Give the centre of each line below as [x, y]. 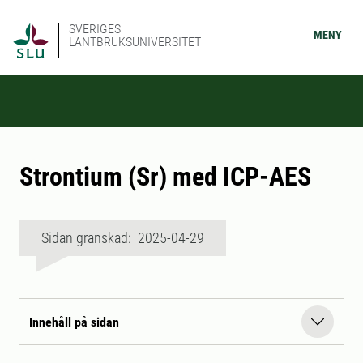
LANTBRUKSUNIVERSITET [135, 42]
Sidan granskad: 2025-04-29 [123, 238]
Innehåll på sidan [74, 322]
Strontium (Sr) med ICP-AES [165, 177]
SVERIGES [95, 29]
